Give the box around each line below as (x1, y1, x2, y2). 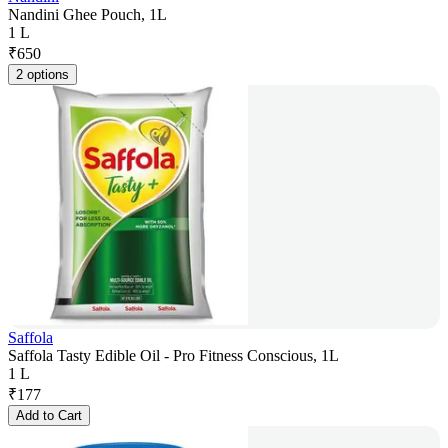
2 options (16, 67, 69, 83)
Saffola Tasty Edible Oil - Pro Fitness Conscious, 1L (8, 347, 339, 365)
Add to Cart (16, 408, 82, 424)
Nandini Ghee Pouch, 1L (8, 6, 167, 24)
